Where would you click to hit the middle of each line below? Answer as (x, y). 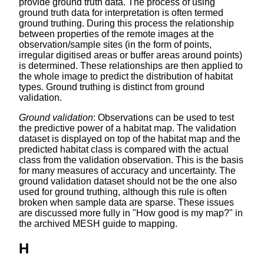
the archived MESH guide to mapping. (98, 223)
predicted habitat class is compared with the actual (124, 149)
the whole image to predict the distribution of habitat (126, 76)
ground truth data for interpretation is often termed (121, 12)
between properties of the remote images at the (116, 34)
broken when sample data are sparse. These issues (126, 202)
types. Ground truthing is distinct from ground (112, 87)
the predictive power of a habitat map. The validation (128, 128)
